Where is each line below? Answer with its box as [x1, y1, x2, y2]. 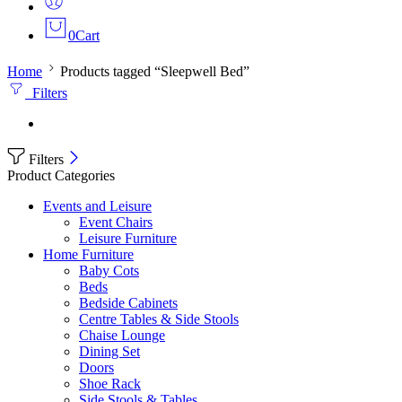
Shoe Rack [79, 376, 141, 392]
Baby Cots [79, 263, 139, 279]
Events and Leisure [43, 198, 152, 214]
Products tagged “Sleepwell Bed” [60, 64, 249, 80]
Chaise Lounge [79, 328, 165, 344]
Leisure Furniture [79, 231, 177, 247]
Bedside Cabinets [79, 295, 178, 311]
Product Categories [7, 168, 115, 184]
